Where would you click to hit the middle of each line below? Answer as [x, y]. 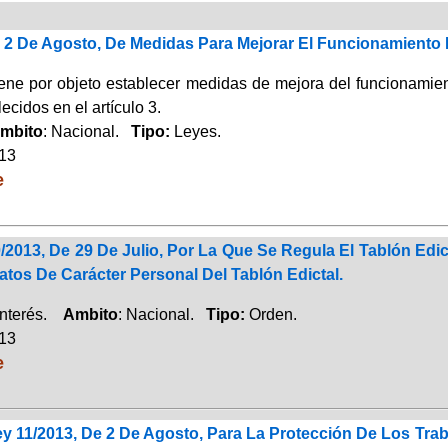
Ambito [90, 314]
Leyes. [197, 131]
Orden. [272, 314]
